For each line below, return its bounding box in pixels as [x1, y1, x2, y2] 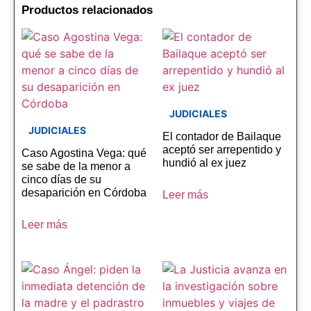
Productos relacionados [22, 3, 153, 17]
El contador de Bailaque [162, 131, 281, 143]
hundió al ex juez [162, 157, 246, 169]
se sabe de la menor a [22, 160, 131, 173]
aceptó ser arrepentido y [162, 144, 281, 156]
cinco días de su [22, 174, 101, 186]
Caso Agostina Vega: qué [22, 147, 146, 160]
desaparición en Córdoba [22, 187, 146, 199]
